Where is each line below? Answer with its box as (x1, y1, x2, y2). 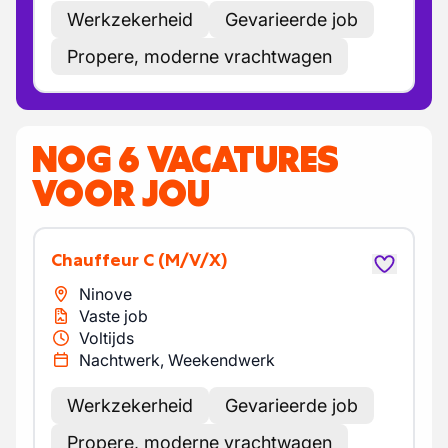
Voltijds (79, 328, 134, 348)
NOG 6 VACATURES (32, 136, 339, 182)
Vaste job (79, 306, 148, 326)
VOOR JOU (32, 170, 210, 216)
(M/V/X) (158, 249, 227, 271)
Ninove (79, 284, 132, 304)
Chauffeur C (62, 249, 154, 271)
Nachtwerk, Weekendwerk (79, 350, 275, 370)
